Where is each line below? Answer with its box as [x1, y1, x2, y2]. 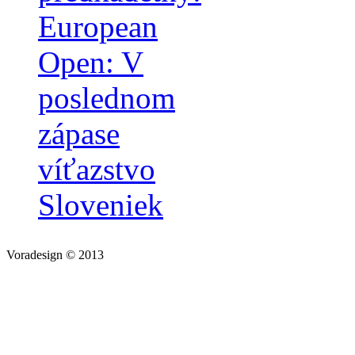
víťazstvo [38, 152, 155, 187]
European [38, 10, 158, 44]
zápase [38, 116, 120, 151]
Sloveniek [38, 188, 163, 223]
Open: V [38, 45, 143, 80]
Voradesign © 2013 [6, 248, 104, 262]
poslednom [38, 81, 175, 116]
